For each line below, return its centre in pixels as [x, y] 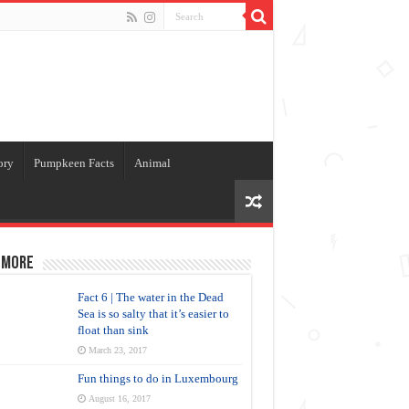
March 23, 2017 [117, 350]
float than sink [113, 330]
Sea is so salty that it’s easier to [153, 314]
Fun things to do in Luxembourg [157, 378]
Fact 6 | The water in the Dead [150, 297]
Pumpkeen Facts [73, 163]
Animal [152, 163]
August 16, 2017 [119, 399]
